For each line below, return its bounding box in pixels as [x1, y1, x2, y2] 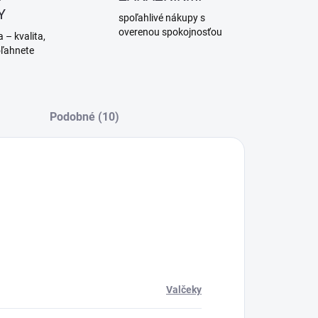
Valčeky [166, 284, 202, 295]
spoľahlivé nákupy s [119, 12, 206, 23]
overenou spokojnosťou [119, 26, 223, 38]
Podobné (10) [49, 110, 119, 124]
